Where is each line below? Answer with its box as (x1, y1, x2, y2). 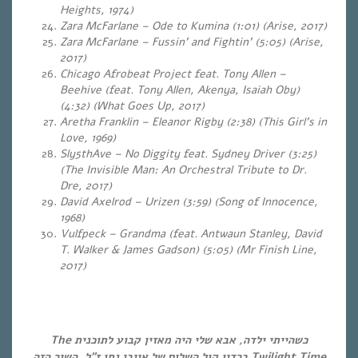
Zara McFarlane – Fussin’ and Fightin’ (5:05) (60, 34, 288, 50)
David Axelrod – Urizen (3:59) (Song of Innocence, (60, 193, 318, 209)
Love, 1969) (60, 129, 116, 145)
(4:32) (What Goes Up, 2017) (60, 97, 205, 113)
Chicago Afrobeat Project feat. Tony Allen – (60, 66, 286, 82)
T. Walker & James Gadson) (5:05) (60, 241, 236, 257)
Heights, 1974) (60, 2, 133, 18)
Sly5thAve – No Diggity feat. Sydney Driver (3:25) (60, 145, 316, 161)
